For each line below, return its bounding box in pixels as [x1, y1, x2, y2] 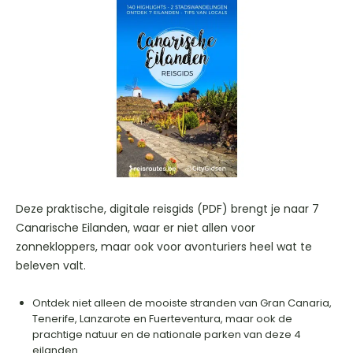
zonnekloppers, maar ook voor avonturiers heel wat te [16, 238, 312, 255]
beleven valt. [16, 257, 89, 273]
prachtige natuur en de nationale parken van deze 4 [32, 326, 301, 342]
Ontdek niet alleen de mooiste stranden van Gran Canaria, [32, 295, 332, 310]
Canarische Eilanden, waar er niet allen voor [16, 219, 255, 236]
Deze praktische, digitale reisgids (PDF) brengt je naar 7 [16, 200, 319, 217]
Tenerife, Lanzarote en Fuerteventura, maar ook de [32, 310, 292, 326]
